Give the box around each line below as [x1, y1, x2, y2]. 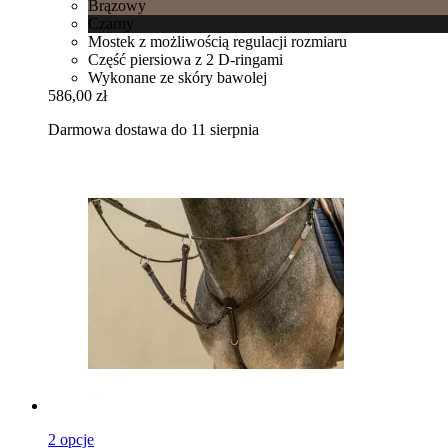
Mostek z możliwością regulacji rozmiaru [88, 32, 347, 50]
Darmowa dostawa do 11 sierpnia [48, 120, 259, 138]
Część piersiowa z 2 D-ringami [88, 50, 283, 68]
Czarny [88, 14, 134, 32]
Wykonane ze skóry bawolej [88, 68, 267, 86]
